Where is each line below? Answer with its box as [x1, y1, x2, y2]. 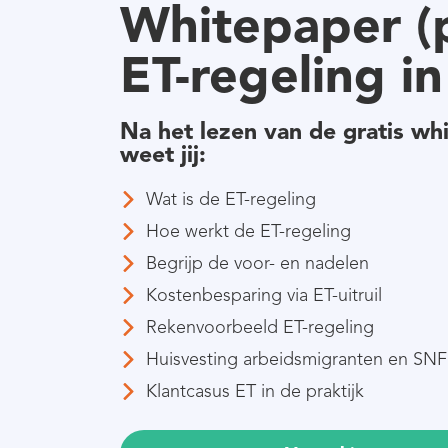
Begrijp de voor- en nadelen [146, 251, 370, 274]
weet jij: [120, 139, 206, 169]
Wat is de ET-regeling [146, 187, 317, 210]
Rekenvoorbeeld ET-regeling [146, 315, 375, 338]
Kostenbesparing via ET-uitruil [146, 283, 383, 306]
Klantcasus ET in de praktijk [146, 379, 365, 402]
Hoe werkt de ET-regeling [146, 219, 352, 242]
